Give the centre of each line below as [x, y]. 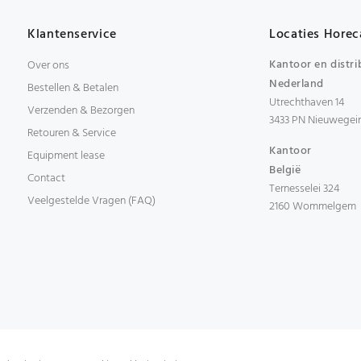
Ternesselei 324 [304, 189]
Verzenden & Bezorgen [81, 111]
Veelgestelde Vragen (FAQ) [91, 201]
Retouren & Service [72, 133]
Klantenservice [72, 35]
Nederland [297, 84]
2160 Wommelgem [313, 207]
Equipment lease [66, 156]
